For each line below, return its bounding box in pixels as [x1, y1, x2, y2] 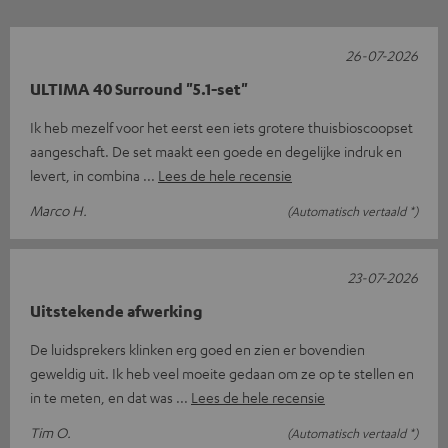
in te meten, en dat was [30, 387, 176, 406]
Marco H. [30, 200, 87, 219]
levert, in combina [30, 165, 143, 184]
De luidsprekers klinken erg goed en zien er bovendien [30, 339, 365, 358]
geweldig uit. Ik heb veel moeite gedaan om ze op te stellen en [30, 363, 414, 382]
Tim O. [30, 422, 71, 441]
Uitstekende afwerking [30, 300, 203, 321]
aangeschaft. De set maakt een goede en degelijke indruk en [30, 141, 402, 160]
